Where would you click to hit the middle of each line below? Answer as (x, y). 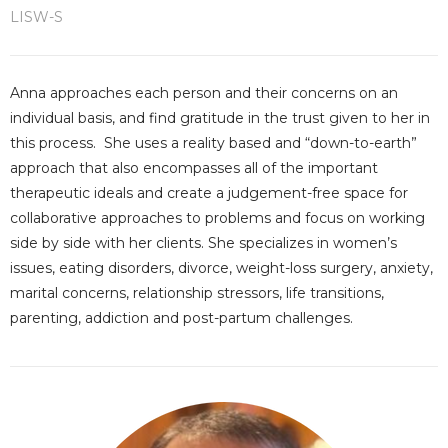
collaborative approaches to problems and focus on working (217, 218)
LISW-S (36, 17)
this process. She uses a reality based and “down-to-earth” (213, 143)
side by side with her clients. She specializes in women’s (203, 243)
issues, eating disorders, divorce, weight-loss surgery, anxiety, (221, 268)
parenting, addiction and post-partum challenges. (181, 318)
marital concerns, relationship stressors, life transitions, (197, 293)
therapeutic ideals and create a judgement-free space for (209, 193)
